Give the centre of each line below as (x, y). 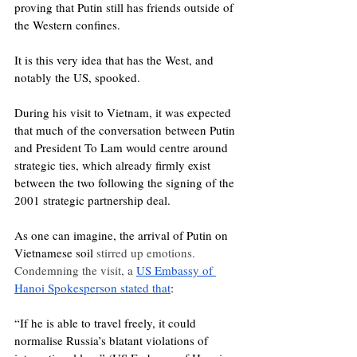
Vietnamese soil (55, 253)
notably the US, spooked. (79, 78)
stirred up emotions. (147, 253)
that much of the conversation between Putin (126, 130)
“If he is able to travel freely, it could (107, 323)
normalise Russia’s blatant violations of (113, 341)
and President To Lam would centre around (123, 148)
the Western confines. (67, 25)
